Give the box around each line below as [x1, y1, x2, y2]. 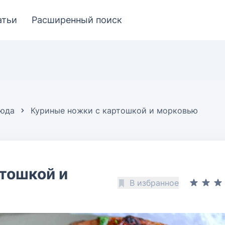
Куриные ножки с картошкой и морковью [31, 105, 198, 116]
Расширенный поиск [32, 15, 122, 25]
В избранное [130, 178, 179, 188]
